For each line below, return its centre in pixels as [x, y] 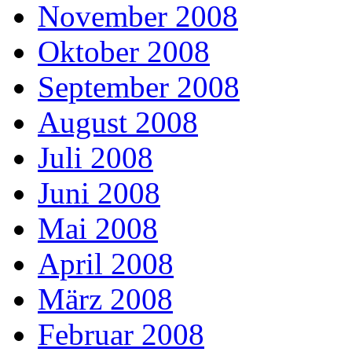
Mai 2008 [98, 229]
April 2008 [106, 264]
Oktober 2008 [124, 52]
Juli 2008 [95, 158]
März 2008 [105, 299]
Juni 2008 [99, 193]
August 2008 [118, 123]
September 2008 [139, 87]
